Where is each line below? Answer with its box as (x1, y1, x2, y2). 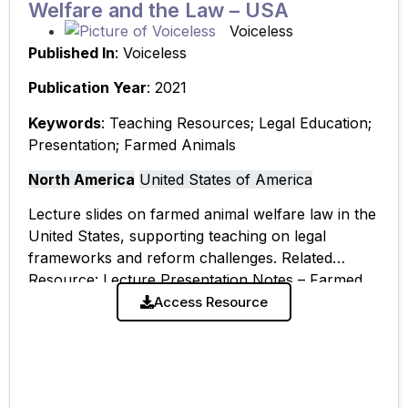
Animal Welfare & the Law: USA (28, 292, 248, 311)
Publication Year (28, 78, 147, 97)
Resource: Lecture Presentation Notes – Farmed (28, 270, 362, 290)
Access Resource (154, 292, 268, 311)
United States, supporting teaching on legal (28, 227, 326, 246)
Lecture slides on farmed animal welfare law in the (28, 205, 376, 224)
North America (28, 169, 135, 189)
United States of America (139, 169, 312, 189)
